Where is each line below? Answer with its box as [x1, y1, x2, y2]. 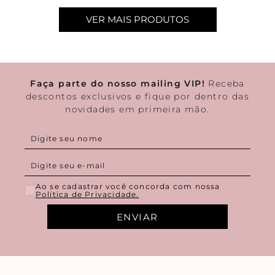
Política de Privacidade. [35, 190, 139, 199]
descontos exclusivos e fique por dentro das [25, 91, 250, 102]
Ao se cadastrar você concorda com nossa [35, 182, 220, 191]
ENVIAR [116, 211, 158, 223]
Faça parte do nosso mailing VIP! [30, 78, 205, 89]
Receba [205, 78, 245, 89]
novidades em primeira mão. [65, 104, 210, 115]
